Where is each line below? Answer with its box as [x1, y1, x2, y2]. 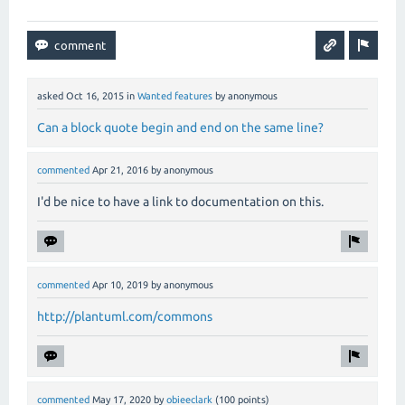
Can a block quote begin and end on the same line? [37, 120, 324, 136]
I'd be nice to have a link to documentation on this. [37, 194, 324, 210]
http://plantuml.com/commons [37, 309, 212, 325]
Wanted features [137, 90, 212, 101]
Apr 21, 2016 [92, 165, 148, 176]
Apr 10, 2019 [92, 279, 148, 291]
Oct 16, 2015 [66, 90, 124, 101]
